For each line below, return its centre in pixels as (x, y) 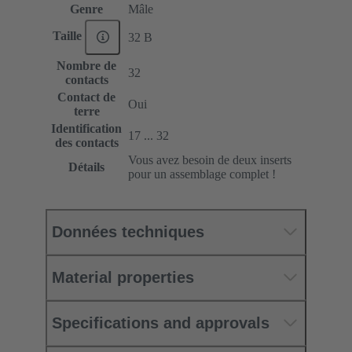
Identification (86, 128)
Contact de (86, 97)
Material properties (123, 277)
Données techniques (128, 231)
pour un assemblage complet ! (202, 174)
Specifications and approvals (161, 323)
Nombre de (86, 65)
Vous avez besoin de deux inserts (210, 159)
